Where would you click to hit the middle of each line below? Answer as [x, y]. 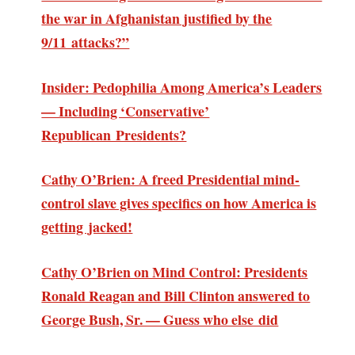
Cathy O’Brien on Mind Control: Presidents [175, 272]
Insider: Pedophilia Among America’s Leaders [182, 87]
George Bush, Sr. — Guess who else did [160, 320]
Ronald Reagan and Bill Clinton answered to [176, 296]
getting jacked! [87, 227]
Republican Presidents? [114, 134]
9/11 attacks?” [86, 42]
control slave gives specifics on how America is [179, 203]
